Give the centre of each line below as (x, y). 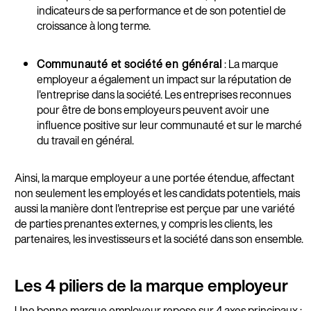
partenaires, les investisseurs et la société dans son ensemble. (159, 238)
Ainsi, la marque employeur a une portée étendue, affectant (154, 177)
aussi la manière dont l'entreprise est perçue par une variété (154, 208)
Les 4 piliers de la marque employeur (151, 285)
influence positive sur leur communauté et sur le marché (169, 125)
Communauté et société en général (131, 64)
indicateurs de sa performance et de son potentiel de (161, 10)
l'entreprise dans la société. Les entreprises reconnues (163, 94)
